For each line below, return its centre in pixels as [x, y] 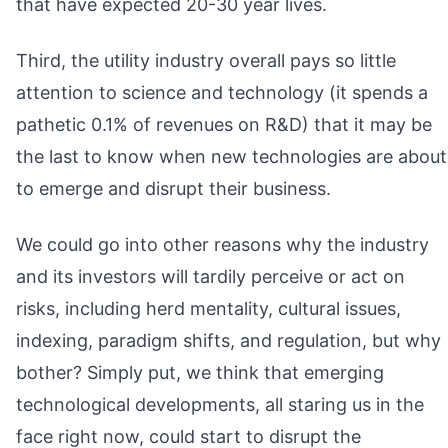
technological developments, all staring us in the [220, 404]
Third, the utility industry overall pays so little [206, 60]
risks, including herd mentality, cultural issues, [208, 308]
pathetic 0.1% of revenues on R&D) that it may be [224, 124]
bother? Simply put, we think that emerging [200, 372]
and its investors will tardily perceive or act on [210, 276]
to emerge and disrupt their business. [173, 188]
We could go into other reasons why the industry [222, 244]
